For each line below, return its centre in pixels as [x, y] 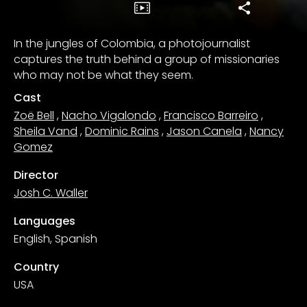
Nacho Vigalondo [109, 115]
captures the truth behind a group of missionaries [147, 59]
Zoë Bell [34, 115]
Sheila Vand [46, 131]
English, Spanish [56, 238]
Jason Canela [204, 131]
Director [36, 175]
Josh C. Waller [51, 193]
